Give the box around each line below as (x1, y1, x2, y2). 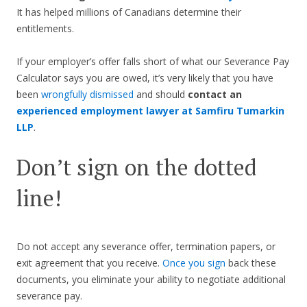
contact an (188, 88, 242, 101)
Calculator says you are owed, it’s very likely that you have (16, 71, 273, 85)
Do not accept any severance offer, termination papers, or (16, 240, 275, 254)
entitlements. (16, 22, 74, 36)
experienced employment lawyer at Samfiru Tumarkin (16, 104, 284, 118)
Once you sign (162, 256, 225, 270)
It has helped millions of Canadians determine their (16, 5, 241, 19)
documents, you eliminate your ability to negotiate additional (16, 273, 286, 286)
